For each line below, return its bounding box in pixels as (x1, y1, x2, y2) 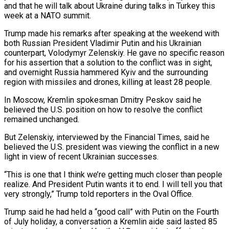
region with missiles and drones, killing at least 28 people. (4, 77, 212, 87)
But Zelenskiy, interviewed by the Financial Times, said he (4, 132, 210, 142)
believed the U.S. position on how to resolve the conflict (4, 104, 202, 114)
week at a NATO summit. (4, 10, 91, 20)
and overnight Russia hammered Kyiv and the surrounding (4, 67, 208, 77)
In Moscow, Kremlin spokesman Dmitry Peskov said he (4, 95, 201, 105)
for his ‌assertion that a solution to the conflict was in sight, (4, 57, 212, 67)
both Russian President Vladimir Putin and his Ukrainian (4, 38, 201, 48)
